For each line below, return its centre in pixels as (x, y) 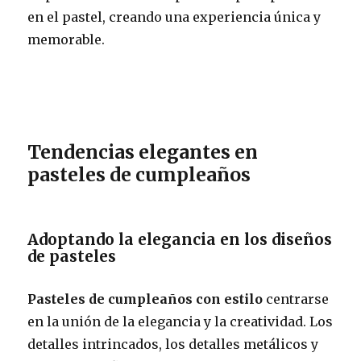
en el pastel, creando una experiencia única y (174, 17)
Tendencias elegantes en (143, 151)
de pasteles (72, 256)
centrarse (296, 299)
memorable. (66, 39)
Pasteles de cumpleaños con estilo (145, 299)
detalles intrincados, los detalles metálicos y (173, 344)
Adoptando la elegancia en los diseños (180, 239)
